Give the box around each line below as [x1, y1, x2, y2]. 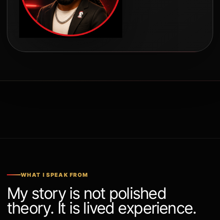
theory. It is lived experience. [7, 198, 196, 218]
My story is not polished [7, 184, 166, 203]
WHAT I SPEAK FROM [21, 171, 88, 179]
